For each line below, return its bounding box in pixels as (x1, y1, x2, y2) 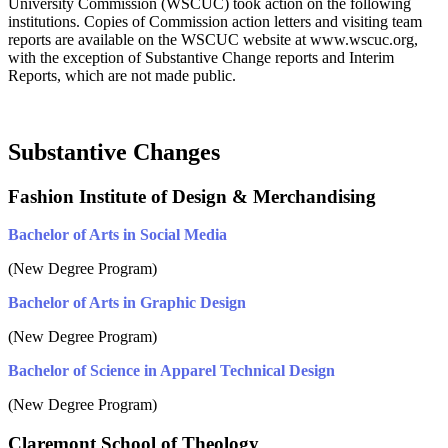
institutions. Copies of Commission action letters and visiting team (8, 12, 422, 30)
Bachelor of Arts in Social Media (8, 226, 227, 244)
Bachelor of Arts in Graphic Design (8, 294, 246, 312)
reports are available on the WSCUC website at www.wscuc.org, (8, 30, 418, 48)
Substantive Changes (8, 138, 220, 165)
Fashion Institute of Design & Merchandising (8, 185, 376, 207)
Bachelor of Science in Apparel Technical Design (8, 362, 335, 380)
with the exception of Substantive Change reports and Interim (8, 48, 394, 66)
